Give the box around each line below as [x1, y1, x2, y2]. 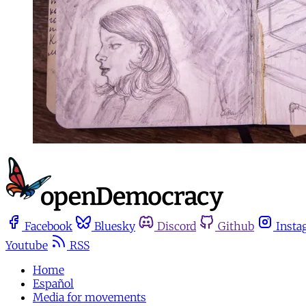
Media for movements [33, 290, 146, 305]
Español [33, 277, 74, 291]
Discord [157, 219, 196, 234]
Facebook [25, 219, 72, 234]
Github [218, 219, 254, 234]
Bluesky [94, 219, 135, 234]
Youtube [5, 238, 48, 253]
